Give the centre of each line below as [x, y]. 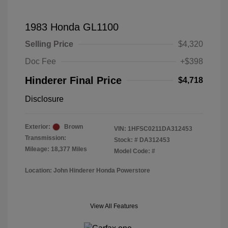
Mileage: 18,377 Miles [56, 149]
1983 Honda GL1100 [72, 27]
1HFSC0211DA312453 [160, 129]
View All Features [114, 206]
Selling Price [49, 44]
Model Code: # [135, 151]
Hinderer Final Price [73, 80]
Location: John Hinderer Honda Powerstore [88, 170]
